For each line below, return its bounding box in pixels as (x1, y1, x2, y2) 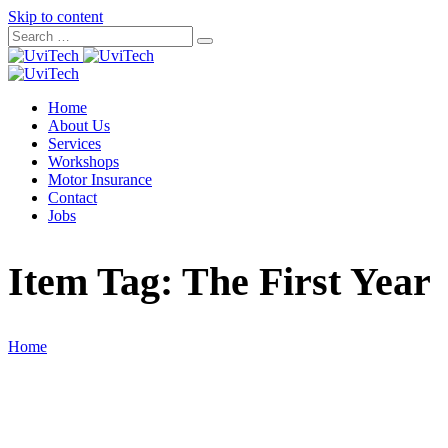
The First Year (182, 259, 431, 305)
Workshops (48, 153, 119, 170)
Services (48, 135, 101, 152)
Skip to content (8, 8, 103, 25)
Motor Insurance (48, 171, 152, 188)
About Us (48, 117, 110, 134)
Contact (48, 189, 97, 206)
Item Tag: (8, 259, 182, 305)
